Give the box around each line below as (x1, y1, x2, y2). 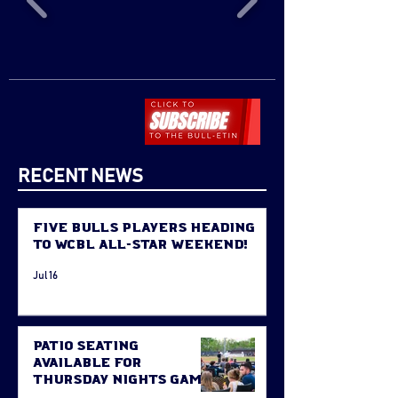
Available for (33, 357, 141, 368)
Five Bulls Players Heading (33, 222, 255, 233)
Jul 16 (33, 270, 58, 281)
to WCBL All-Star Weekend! (33, 239, 247, 250)
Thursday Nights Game (33, 374, 211, 385)
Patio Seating (33, 340, 139, 351)
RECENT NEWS (18, 167, 143, 186)
